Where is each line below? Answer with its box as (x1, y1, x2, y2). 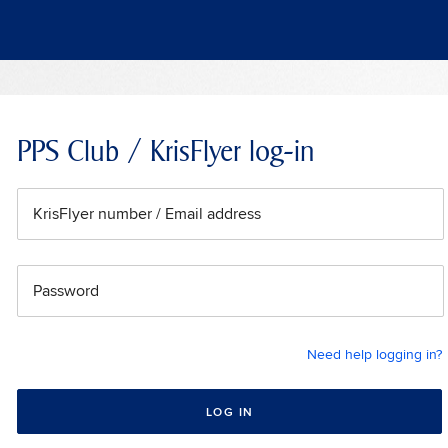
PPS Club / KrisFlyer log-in (17, 135, 314, 168)
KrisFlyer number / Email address (33, 202, 261, 225)
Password (33, 279, 99, 302)
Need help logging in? (307, 344, 442, 364)
